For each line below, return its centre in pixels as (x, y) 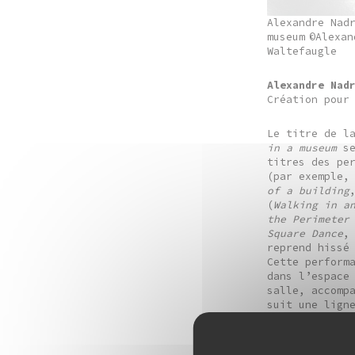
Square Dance (305, 234)
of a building (308, 191)
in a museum (302, 148)
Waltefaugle (302, 51)
